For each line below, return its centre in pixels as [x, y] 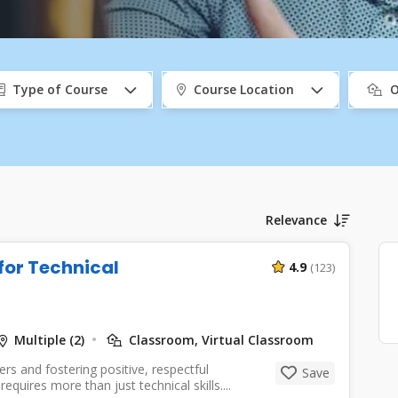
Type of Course [60, 89]
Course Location [243, 89]
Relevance [296, 220]
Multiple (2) [49, 339]
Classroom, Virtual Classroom [219, 339]
